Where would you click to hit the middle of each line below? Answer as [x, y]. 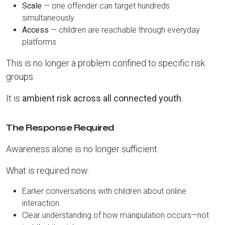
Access [35, 30]
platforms [39, 42]
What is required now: [48, 171]
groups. [20, 77]
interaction [41, 203]
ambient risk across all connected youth [102, 98]
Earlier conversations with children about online [104, 191]
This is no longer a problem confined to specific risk [105, 63]
